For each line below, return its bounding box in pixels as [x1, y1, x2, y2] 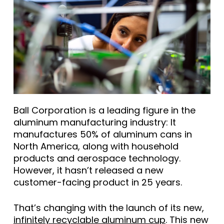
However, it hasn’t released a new [13, 164, 163, 177]
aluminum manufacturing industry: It [13, 116, 176, 129]
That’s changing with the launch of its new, [13, 201, 204, 214]
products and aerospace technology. [13, 152, 180, 165]
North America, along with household [13, 140, 178, 153]
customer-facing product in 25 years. [13, 176, 182, 189]
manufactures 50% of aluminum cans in [13, 128, 192, 141]
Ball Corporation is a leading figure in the [13, 104, 195, 117]
